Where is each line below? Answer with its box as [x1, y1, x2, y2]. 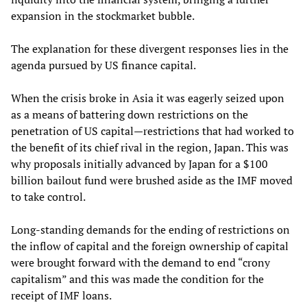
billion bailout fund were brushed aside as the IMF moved [11, 172, 293, 188]
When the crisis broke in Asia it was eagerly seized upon [11, 90, 284, 106]
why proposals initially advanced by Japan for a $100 [11, 156, 268, 171]
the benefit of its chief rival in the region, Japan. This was [11, 139, 288, 155]
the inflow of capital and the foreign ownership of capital [11, 238, 288, 254]
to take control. [11, 188, 86, 204]
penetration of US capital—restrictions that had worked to [11, 123, 294, 138]
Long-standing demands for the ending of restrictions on [11, 221, 290, 237]
